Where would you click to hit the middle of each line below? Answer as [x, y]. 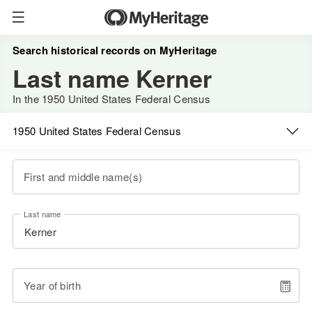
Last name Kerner [112, 78]
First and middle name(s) [83, 177]
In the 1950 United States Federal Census [111, 99]
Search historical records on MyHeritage [115, 50]
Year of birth [52, 285]
